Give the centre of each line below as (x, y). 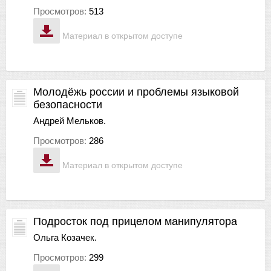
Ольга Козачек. (65, 237)
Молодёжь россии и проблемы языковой (136, 92)
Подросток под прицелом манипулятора (135, 221)
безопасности (68, 104)
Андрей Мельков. (70, 120)
